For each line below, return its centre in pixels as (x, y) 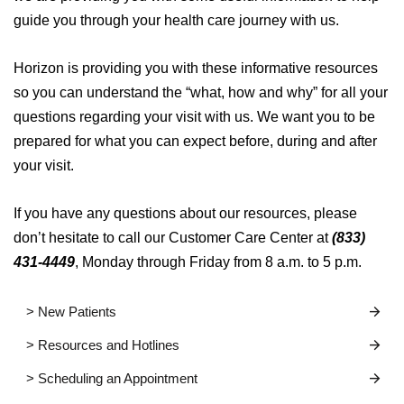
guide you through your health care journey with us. (176, 21)
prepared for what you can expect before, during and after (195, 142)
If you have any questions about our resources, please (185, 214)
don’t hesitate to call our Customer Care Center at (173, 238)
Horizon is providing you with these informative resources (196, 69)
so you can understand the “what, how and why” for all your (201, 93)
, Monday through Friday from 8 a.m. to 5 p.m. (218, 262)
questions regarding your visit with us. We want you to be (194, 117)
